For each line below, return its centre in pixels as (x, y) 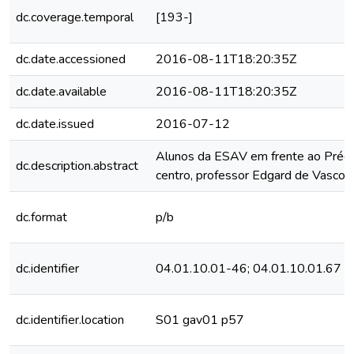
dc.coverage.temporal (75, 17)
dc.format (41, 217)
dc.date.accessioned (71, 59)
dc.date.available (61, 92)
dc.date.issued (55, 124)
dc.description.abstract (77, 166)
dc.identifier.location (70, 320)
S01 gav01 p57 (200, 320)
